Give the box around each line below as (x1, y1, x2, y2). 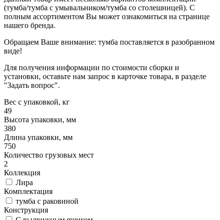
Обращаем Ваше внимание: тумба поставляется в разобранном (4, 38, 215, 47)
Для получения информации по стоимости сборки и (4, 63, 179, 72)
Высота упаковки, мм (4, 115, 76, 124)
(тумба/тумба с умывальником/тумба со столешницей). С (4, 3, 195, 12)
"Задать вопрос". (4, 81, 60, 90)
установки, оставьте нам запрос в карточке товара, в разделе (4, 72, 206, 81)
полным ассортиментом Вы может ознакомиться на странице (4, 12, 210, 21)
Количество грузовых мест (4, 151, 94, 160)
